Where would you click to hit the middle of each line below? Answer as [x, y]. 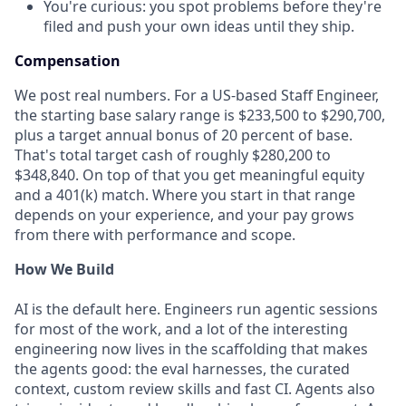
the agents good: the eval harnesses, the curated [182, 369]
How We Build [64, 269]
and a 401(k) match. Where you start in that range [185, 195]
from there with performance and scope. [155, 235]
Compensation [68, 61]
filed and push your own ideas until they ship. [199, 26]
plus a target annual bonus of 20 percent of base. [184, 135]
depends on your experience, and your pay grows [184, 215]
